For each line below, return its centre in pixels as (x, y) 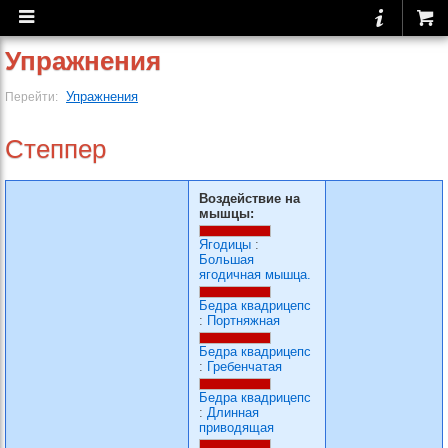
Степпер (55, 149)
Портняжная (243, 320)
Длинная (233, 412)
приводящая (236, 427)
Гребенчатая (244, 366)
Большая (226, 259)
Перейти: (33, 96)
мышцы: (226, 213)
